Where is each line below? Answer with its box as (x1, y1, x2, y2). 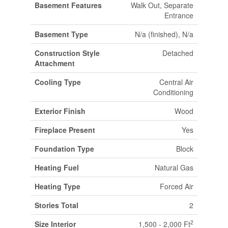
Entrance (164, 10, 193, 20)
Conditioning (153, 87, 193, 97)
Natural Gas (154, 162, 193, 173)
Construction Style (34, 47, 100, 58)
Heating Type (34, 181, 80, 191)
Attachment (34, 58, 75, 68)
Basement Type (34, 28, 88, 39)
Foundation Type (34, 143, 94, 154)
